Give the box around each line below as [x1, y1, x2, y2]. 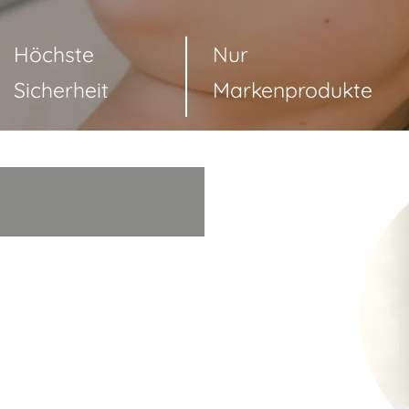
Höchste [13, 40, 94, 68]
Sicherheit [13, 76, 109, 103]
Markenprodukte [213, 76, 373, 103]
